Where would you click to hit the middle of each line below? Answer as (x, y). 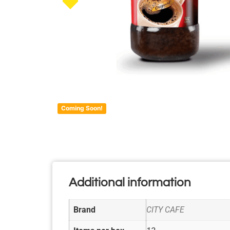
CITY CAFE (165, 209)
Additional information (130, 182)
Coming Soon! (82, 108)
